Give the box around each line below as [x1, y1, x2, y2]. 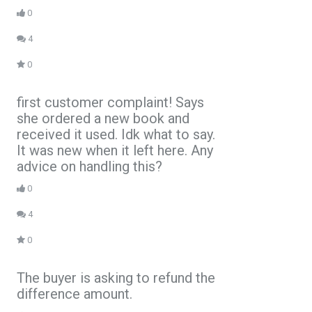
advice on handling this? [17, 157, 162, 175]
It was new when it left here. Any [17, 141, 213, 159]
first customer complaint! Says [17, 93, 204, 111]
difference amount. [17, 285, 132, 302]
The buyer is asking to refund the [17, 269, 215, 286]
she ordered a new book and [17, 109, 189, 127]
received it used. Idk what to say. [17, 125, 215, 143]
